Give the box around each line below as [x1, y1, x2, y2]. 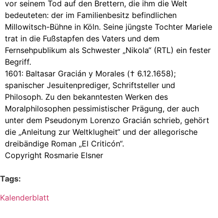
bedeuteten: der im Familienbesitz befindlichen [5, 10, 177, 20]
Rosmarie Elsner [44, 150, 103, 160]
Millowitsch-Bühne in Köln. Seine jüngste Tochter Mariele [5, 21, 212, 32]
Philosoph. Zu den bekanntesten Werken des [5, 91, 168, 102]
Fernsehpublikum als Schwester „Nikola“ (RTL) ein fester [5, 45, 211, 55]
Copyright [5, 150, 44, 160]
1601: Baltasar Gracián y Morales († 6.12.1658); [5, 68, 176, 78]
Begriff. [5, 56, 31, 67]
